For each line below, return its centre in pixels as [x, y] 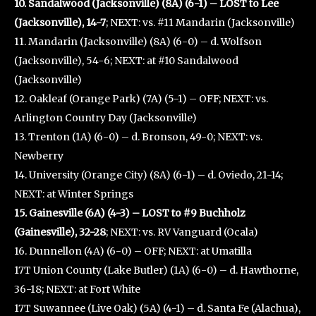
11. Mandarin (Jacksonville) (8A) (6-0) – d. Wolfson [138, 42]
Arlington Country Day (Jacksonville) [105, 118]
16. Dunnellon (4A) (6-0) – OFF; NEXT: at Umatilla [133, 251]
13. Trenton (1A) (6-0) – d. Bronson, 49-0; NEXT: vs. [138, 137]
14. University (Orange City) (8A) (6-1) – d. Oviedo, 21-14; [148, 175]
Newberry [39, 156]
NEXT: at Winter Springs [74, 194]
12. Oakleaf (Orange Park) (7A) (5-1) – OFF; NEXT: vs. [141, 99]
